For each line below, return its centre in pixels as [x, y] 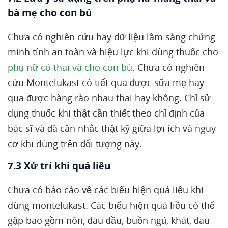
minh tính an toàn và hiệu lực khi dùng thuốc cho [113, 52]
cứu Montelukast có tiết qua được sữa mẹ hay [106, 82]
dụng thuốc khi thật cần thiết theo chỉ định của [106, 113]
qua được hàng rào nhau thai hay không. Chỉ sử [109, 98]
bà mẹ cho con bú [50, 13]
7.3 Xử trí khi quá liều [59, 166]
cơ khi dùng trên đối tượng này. [75, 144]
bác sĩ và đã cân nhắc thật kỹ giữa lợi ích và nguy [112, 128]
